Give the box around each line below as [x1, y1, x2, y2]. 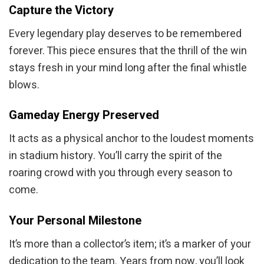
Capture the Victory [9, 1, 114, 19]
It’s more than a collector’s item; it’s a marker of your [9, 236, 251, 252]
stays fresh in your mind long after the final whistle [9, 60, 247, 76]
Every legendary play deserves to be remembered [9, 25, 242, 42]
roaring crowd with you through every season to [9, 165, 232, 181]
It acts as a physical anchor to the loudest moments [9, 131, 254, 147]
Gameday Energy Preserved [9, 107, 159, 125]
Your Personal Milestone [9, 212, 141, 230]
